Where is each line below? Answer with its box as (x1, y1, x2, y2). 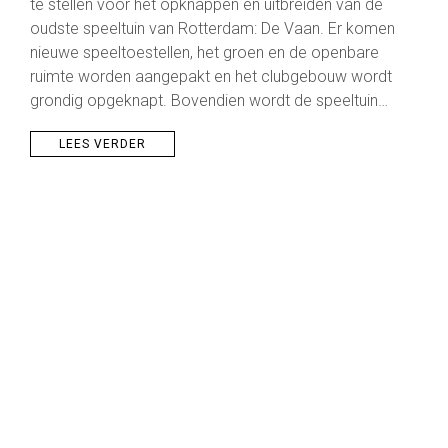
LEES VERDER (58, 137, 146, 152)
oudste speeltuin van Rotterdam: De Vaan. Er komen (29, 19, 395, 39)
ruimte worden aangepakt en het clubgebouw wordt (29, 67, 392, 87)
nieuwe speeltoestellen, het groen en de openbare (29, 43, 379, 63)
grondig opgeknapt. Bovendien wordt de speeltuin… (29, 91, 388, 111)
